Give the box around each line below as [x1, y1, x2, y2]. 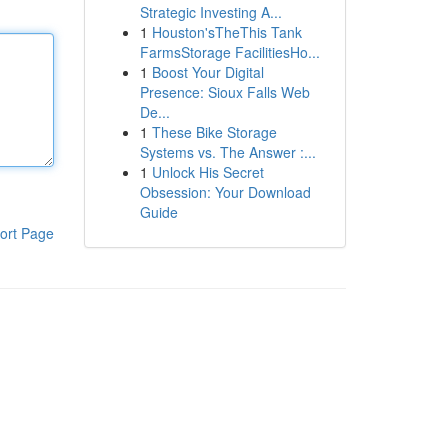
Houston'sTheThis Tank [151, 22, 302, 42]
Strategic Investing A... [139, 2, 282, 22]
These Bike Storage [151, 122, 277, 142]
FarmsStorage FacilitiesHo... [139, 42, 320, 62]
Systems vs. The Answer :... [139, 142, 316, 162]
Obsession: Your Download [139, 182, 311, 202]
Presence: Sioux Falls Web [139, 82, 310, 102]
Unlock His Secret [151, 162, 264, 182]
